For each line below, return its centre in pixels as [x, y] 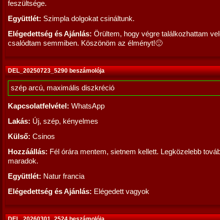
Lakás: [19, 121]
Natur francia [63, 176]
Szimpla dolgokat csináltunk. [88, 19]
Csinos [43, 137]
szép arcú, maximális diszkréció [63, 88]
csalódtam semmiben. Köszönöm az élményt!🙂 [85, 43]
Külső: [19, 137]
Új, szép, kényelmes [64, 121]
